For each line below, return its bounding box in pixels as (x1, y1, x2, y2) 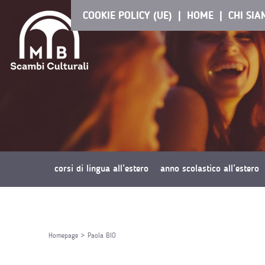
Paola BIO (88, 231, 116, 240)
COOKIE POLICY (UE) (83, 9, 172, 22)
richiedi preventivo (54, 198, 125, 209)
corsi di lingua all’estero (54, 163, 148, 174)
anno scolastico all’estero (160, 163, 259, 174)
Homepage (49, 231, 78, 240)
